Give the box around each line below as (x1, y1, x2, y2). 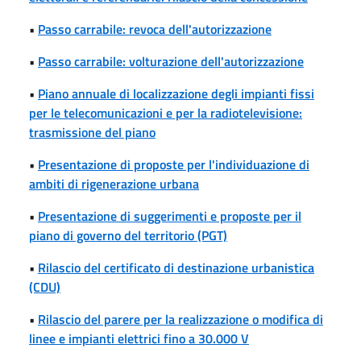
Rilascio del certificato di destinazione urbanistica (38, 257, 314, 277)
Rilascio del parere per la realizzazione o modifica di (38, 309, 323, 329)
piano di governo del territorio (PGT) (29, 225, 227, 245)
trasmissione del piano (29, 122, 156, 142)
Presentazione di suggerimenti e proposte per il (38, 205, 301, 226)
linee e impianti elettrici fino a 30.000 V (29, 328, 249, 348)
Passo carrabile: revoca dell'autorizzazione (38, 19, 272, 39)
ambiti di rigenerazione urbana (29, 173, 199, 193)
